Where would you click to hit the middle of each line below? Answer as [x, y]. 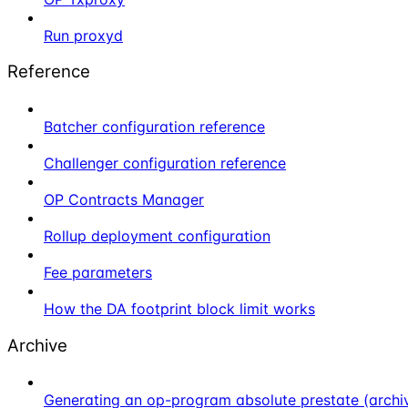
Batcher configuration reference [154, 127]
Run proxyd [83, 35]
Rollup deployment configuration [157, 236]
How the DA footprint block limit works [179, 309]
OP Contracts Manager [124, 199]
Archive [37, 345]
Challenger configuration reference [165, 163]
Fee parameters [98, 272]
